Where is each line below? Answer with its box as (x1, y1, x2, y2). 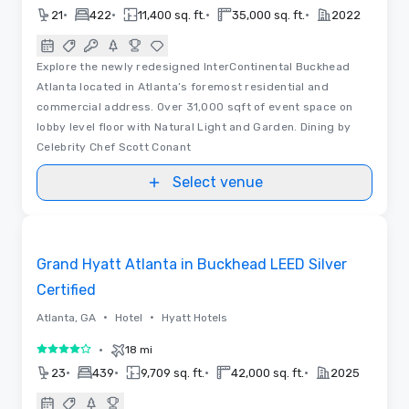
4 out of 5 (36, 343, 103, 362)
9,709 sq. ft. (141, 365, 204, 380)
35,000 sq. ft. (232, 7, 305, 22)
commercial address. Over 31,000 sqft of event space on (37, 100, 353, 113)
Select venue (172, 173, 263, 191)
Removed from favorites (33, 224, 181, 238)
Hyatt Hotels (162, 310, 227, 324)
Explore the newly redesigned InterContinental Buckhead (37, 59, 351, 73)
